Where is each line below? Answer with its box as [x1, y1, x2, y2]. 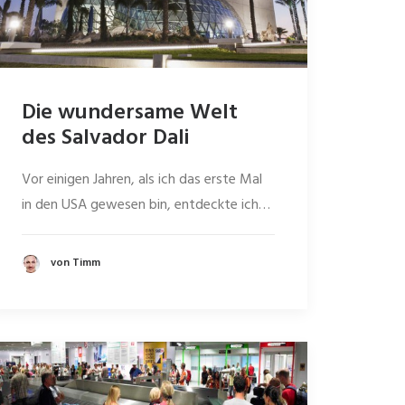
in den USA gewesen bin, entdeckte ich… [22, 193, 270, 217]
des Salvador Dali [22, 121, 189, 155]
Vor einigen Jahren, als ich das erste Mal [22, 168, 262, 192]
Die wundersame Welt [22, 96, 238, 130]
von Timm [51, 254, 100, 273]
